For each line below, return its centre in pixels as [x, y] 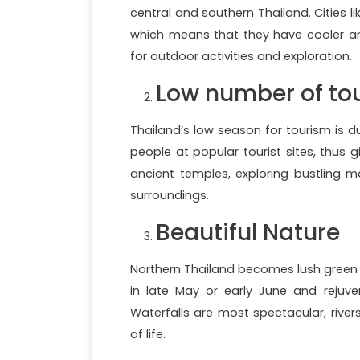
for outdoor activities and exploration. [241, 56]
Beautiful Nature [248, 232]
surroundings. [170, 195]
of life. [148, 334]
